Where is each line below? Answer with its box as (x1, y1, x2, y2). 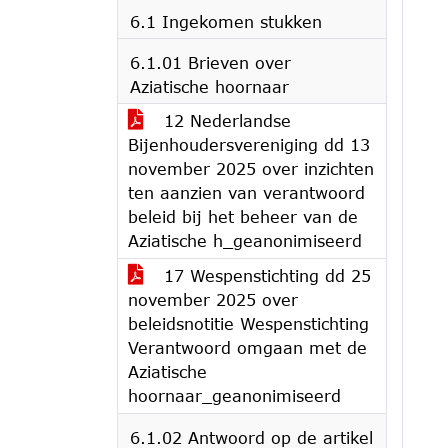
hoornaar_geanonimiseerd (128, 386, 341, 405)
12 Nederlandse (158, 111, 291, 130)
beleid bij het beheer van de (128, 207, 358, 226)
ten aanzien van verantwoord (128, 183, 365, 202)
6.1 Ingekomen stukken (130, 12, 322, 31)
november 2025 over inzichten (128, 159, 374, 178)
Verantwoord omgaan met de (128, 338, 367, 357)
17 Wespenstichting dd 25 (158, 266, 371, 285)
